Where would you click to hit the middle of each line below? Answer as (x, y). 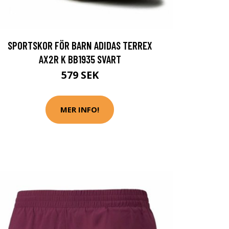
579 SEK (80, 75)
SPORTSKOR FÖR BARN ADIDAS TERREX (80, 45)
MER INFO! (80, 110)
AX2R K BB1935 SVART (80, 59)
